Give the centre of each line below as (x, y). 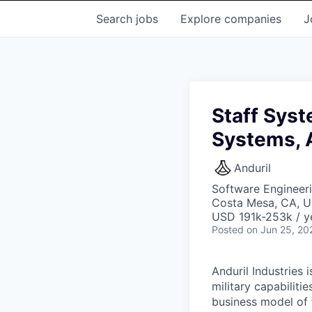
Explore (202, 19)
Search (116, 19)
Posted (228, 229)
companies (253, 19)
